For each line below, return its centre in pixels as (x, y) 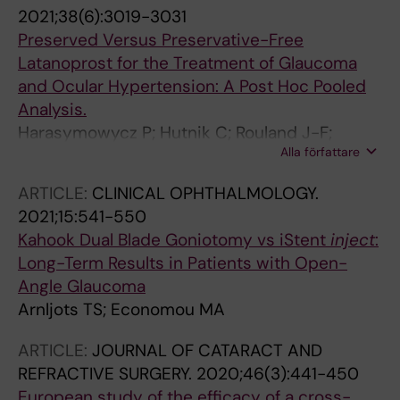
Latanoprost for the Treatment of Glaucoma (187, 63)
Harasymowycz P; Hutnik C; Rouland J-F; (175, 133)
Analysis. (52, 109)
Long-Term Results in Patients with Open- (183, 263)
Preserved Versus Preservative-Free (161, 40)
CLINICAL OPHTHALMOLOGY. (205, 193)
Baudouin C (63, 179)
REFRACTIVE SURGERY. (107, 374)
